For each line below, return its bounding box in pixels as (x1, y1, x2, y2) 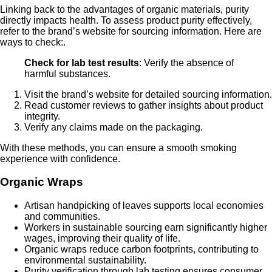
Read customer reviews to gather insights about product (24, 100, 263, 110)
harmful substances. (24, 68, 110, 79)
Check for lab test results (24, 57, 139, 68)
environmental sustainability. (24, 255, 146, 265)
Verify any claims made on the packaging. (24, 121, 203, 132)
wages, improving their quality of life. (24, 233, 180, 243)
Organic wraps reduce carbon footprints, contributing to (24, 244, 259, 254)
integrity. (24, 110, 60, 121)
